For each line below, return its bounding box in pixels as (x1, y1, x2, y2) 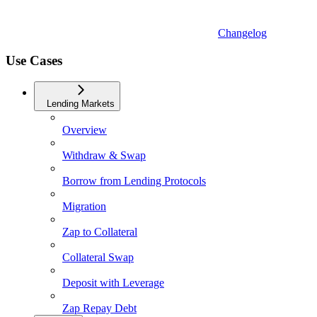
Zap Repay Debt (62, 302, 137, 315)
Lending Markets (47, 98, 115, 110)
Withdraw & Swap (62, 149, 146, 162)
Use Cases (6, 52, 62, 68)
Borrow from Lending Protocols (62, 175, 206, 188)
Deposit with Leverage (62, 277, 164, 289)
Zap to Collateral (62, 226, 137, 238)
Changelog (218, 26, 267, 39)
